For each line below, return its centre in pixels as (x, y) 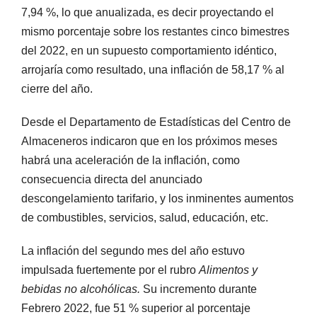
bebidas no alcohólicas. (81, 289)
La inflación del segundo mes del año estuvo (133, 250)
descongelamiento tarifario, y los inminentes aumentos (157, 198)
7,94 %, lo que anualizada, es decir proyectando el (148, 12)
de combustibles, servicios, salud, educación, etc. (145, 217)
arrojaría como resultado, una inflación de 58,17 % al (153, 69)
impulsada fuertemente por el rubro (110, 270)
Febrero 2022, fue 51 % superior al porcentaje (136, 308)
